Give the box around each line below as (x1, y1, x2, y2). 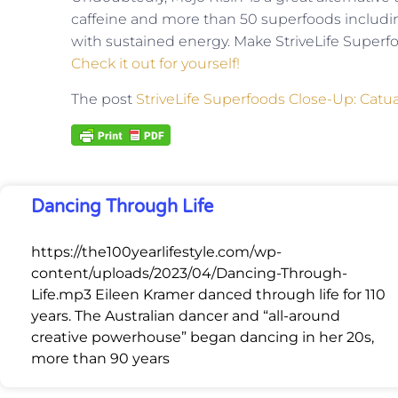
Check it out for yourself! (71, 55, 240, 73)
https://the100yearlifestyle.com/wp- (31, 243, 282, 261)
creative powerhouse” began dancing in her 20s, (31, 329, 374, 346)
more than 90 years (31, 350, 170, 368)
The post (71, 90, 136, 107)
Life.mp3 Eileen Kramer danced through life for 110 (31, 286, 386, 304)
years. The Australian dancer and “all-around (31, 307, 340, 325)
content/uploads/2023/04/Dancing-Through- (31, 265, 347, 283)
